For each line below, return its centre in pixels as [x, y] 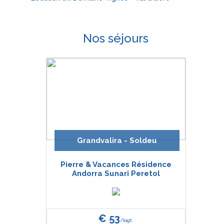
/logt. [126, 220]
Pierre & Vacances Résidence [116, 164]
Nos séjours [116, 38]
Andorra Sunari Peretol [116, 173]
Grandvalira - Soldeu [117, 140]
